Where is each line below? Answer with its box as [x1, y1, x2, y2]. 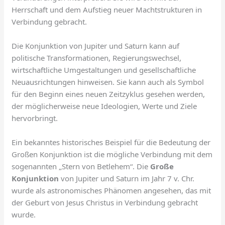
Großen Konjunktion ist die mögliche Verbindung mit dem [12, 149, 213, 159]
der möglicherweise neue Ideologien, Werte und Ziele [12, 100, 197, 111]
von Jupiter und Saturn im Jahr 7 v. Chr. [59, 173, 195, 183]
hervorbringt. [12, 113, 58, 123]
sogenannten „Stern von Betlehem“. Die [12, 161, 151, 171]
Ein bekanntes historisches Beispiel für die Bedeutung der [12, 137, 211, 147]
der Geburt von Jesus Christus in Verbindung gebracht [12, 197, 198, 207]
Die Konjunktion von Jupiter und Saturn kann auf [12, 40, 180, 51]
